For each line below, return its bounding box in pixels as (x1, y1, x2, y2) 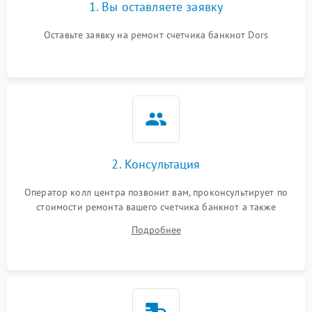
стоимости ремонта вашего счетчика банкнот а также (36, 200, 276, 213)
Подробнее (131, 223, 181, 236)
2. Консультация (111, 155, 201, 172)
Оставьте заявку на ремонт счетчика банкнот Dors (43, 28, 269, 41)
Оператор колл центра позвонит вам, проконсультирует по (24, 185, 288, 198)
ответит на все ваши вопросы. (89, 214, 223, 228)
